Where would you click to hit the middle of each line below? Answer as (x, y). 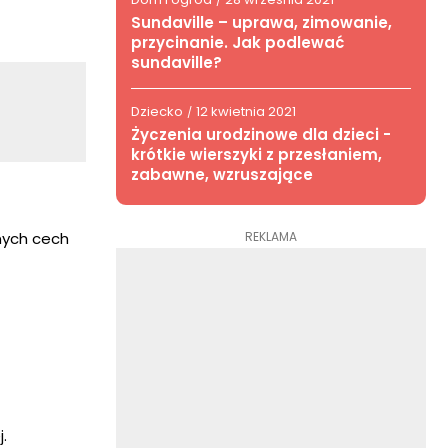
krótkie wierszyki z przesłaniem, (256, 154)
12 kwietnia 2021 (246, 111)
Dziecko (157, 111)
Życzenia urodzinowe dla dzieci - (261, 134)
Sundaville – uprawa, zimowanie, (261, 22)
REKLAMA (271, 236)
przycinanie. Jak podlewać (237, 42)
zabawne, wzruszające (222, 174)
